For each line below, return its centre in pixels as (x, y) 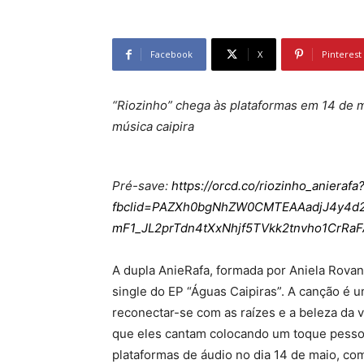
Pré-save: (142, 186)
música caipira (153, 127)
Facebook (171, 54)
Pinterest (342, 54)
